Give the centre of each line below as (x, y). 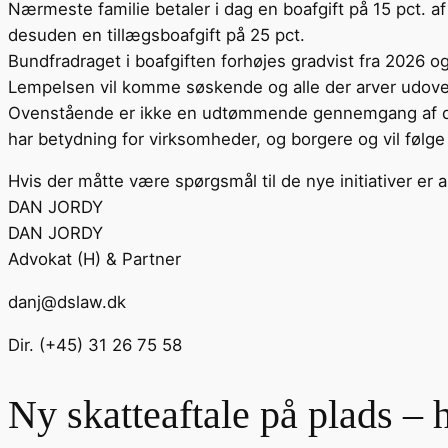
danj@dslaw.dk (67, 302)
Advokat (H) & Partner (94, 259)
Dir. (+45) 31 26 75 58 (95, 345)
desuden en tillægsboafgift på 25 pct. (156, 34)
